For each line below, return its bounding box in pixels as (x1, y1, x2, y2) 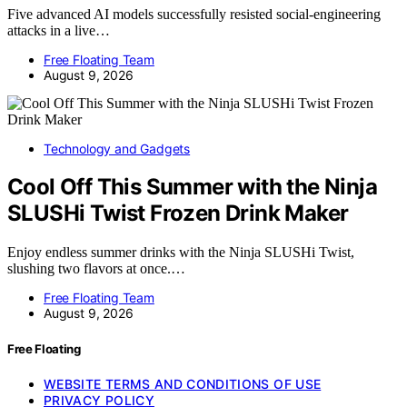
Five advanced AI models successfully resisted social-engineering (7, 5, 381, 22)
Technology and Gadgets (44, 140, 191, 156)
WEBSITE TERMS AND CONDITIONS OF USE (44, 375, 322, 392)
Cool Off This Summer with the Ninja (7, 174, 377, 201)
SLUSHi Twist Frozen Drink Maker (7, 200, 349, 227)
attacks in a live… (7, 22, 110, 38)
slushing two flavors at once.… (7, 261, 185, 277)
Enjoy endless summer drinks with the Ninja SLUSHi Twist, (7, 244, 354, 261)
